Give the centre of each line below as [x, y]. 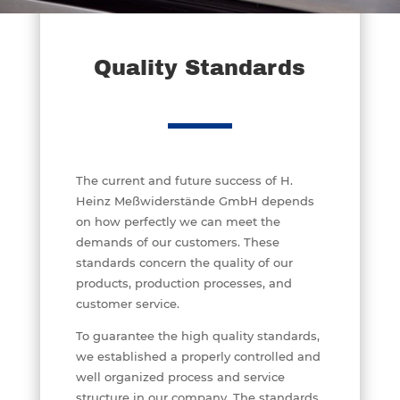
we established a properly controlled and [198, 356]
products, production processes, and [183, 283]
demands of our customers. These [177, 242]
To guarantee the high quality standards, [197, 335]
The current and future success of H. [184, 180]
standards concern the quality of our [184, 262]
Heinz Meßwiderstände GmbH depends [195, 200]
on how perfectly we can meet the [178, 221]
